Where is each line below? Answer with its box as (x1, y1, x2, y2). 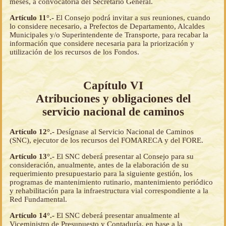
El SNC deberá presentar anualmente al (56, 211, 180, 220)
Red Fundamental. (10, 195, 67, 204)
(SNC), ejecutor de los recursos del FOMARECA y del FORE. (10, 136, 203, 145)
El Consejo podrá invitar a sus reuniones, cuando (56, 13, 210, 22)
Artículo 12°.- (10, 128, 56, 136)
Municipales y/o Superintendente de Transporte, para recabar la (10, 30, 208, 39)
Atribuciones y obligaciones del (35, 92, 191, 105)
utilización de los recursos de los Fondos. (10, 47, 139, 56)
